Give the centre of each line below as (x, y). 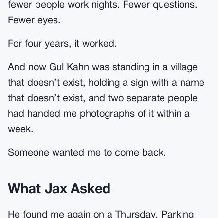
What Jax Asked (59, 190)
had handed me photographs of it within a (99, 114)
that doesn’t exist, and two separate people (103, 99)
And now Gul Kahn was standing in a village (103, 68)
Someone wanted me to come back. (87, 153)
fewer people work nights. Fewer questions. (103, 5)
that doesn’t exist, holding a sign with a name (106, 83)
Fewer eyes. (34, 21)
